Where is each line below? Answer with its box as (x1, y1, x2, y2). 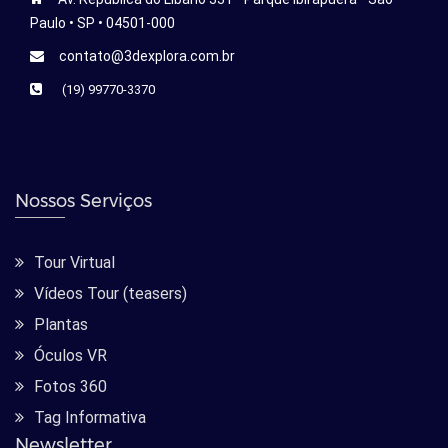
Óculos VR (34, 346, 107, 366)
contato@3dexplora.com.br (59, 48, 235, 65)
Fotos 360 (34, 377, 107, 397)
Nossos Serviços (15, 190, 152, 213)
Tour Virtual (34, 253, 115, 273)
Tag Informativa (34, 408, 146, 428)
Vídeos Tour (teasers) (34, 284, 187, 304)
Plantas (34, 315, 88, 335)
